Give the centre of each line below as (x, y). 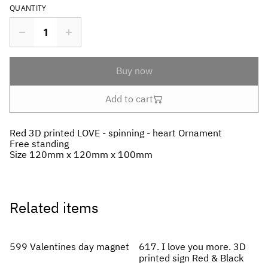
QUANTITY (28, 8)
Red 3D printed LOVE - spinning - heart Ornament (116, 133)
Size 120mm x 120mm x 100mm (81, 155)
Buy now (134, 71)
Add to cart (129, 99)
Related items (54, 208)
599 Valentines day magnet (113, 247)
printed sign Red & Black (191, 258)
